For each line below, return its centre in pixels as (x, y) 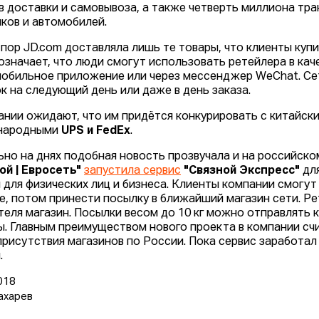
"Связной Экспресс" (242, 171)
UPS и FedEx (96, 131)
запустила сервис (133, 171)
